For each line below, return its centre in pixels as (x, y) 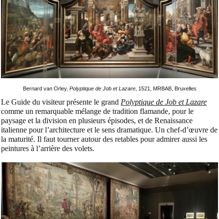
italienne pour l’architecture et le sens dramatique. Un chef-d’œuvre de (109, 130)
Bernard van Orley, (46, 89)
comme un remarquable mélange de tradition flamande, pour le (97, 111)
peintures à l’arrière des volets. (48, 149)
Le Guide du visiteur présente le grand (61, 102)
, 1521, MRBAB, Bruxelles (166, 89)
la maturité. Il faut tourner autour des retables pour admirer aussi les (104, 139)
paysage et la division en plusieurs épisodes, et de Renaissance (97, 121)
